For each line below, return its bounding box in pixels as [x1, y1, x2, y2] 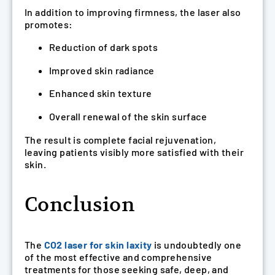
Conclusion [25, 192, 134, 217]
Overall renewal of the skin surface [49, 110, 207, 123]
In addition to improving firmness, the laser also [25, 6, 241, 18]
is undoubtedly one [152, 239, 242, 250]
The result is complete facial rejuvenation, [25, 133, 217, 145]
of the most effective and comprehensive [25, 251, 212, 263]
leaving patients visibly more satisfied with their [25, 145, 244, 158]
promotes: [25, 18, 73, 30]
